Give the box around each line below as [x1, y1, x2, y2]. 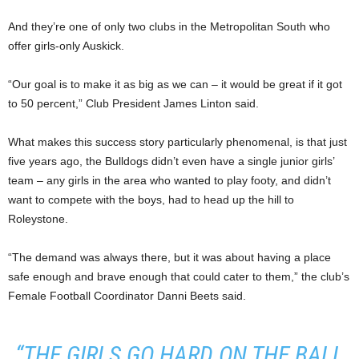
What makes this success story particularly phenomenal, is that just [8, 135, 347, 148]
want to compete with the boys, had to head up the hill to [8, 192, 294, 206]
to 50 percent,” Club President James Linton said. [8, 96, 259, 110]
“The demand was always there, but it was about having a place [8, 250, 331, 264]
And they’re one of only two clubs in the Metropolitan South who [8, 19, 330, 33]
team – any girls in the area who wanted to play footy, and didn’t [8, 173, 331, 187]
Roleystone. [8, 212, 68, 225]
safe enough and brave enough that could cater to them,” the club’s [8, 269, 349, 283]
